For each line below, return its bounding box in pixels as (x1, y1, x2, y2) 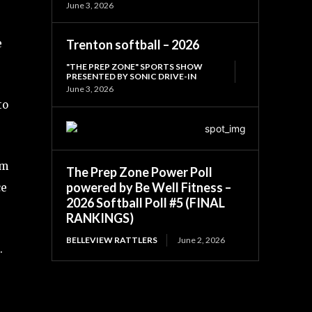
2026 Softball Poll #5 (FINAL (66, 194, 226, 210)
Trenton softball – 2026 (66, 36, 200, 52)
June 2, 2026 (178, 234, 226, 245)
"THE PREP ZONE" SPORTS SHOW (66, 61, 203, 72)
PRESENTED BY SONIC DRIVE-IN (66, 70, 197, 81)
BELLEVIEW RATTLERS (66, 234, 158, 245)
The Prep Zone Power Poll (66, 164, 213, 180)
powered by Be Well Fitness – (66, 179, 232, 195)
